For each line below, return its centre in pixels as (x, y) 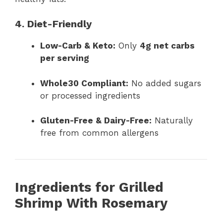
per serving (65, 58)
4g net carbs (167, 46)
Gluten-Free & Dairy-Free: (96, 121)
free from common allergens (99, 133)
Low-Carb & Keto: (78, 46)
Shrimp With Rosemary (91, 203)
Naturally (172, 121)
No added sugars (165, 83)
